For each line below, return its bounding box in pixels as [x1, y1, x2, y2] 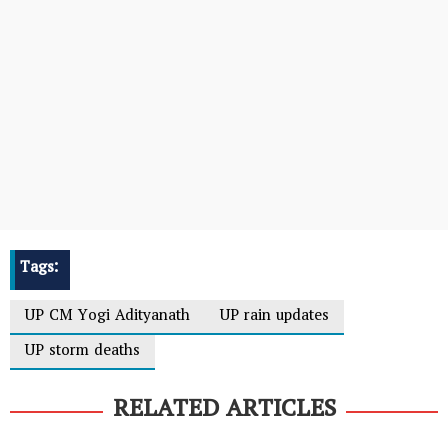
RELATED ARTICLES [112, 384, 336, 440]
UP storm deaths [25, 334, 140, 370]
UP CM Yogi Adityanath [25, 299, 190, 335]
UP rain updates [220, 299, 329, 335]
